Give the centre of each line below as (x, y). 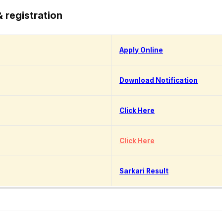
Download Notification (159, 81)
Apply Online (141, 50)
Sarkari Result (144, 171)
